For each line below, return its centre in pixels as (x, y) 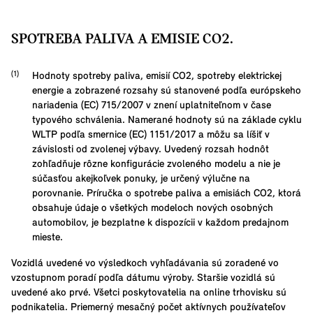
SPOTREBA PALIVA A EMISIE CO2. (122, 39)
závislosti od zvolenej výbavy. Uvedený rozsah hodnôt (151, 150)
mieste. (48, 238)
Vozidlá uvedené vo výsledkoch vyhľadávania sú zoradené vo (145, 263)
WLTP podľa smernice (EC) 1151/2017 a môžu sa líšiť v (151, 135)
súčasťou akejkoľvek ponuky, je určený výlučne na (141, 179)
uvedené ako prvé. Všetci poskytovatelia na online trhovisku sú (149, 293)
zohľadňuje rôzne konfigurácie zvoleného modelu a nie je (156, 164)
